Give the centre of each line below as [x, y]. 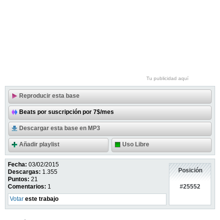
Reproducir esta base [49, 96]
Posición [190, 170]
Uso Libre [136, 144]
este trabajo [41, 199]
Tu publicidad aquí [167, 78]
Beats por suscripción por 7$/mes [67, 112]
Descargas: [24, 172]
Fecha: [17, 165]
